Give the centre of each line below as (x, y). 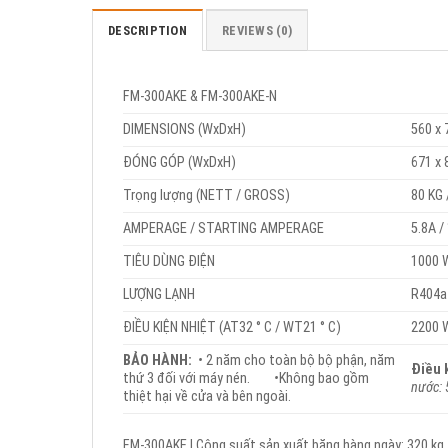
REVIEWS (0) (257, 31)
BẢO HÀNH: (160, 361)
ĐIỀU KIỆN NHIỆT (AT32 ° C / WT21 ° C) (232, 328)
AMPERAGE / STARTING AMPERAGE (223, 229)
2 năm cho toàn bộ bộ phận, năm (299, 361)
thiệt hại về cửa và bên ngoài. (207, 397)
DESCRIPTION (147, 31)
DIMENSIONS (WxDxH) (184, 130)
